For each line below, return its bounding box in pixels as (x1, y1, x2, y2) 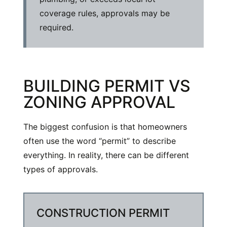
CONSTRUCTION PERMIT (36, 206, 170, 220)
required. (40, 22, 73, 33)
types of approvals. (23, 164, 98, 175)
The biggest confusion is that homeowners (23, 122, 187, 132)
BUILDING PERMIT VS (23, 76, 191, 96)
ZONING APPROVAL (23, 92, 175, 112)
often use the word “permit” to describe (23, 136, 176, 146)
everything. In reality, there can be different (23, 150, 189, 161)
